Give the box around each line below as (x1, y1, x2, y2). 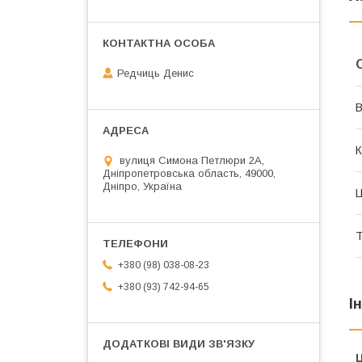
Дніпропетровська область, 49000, (103, 167, 276, 180)
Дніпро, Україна (103, 180, 182, 193)
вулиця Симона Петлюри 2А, (120, 154, 264, 167)
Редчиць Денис (117, 67, 194, 80)
